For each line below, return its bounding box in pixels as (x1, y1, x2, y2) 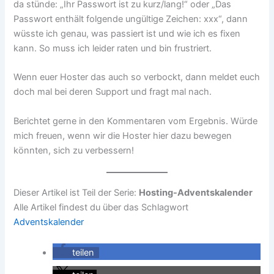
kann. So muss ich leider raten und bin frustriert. (13, 43, 212, 54)
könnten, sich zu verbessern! (13, 144, 135, 156)
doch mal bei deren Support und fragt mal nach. (13, 86, 212, 98)
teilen (72, 247, 95, 259)
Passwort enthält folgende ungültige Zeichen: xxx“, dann (13, 13, 248, 25)
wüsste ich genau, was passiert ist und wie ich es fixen (13, 28, 241, 40)
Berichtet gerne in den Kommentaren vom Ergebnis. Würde (13, 115, 258, 127)
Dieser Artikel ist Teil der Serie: (13, 187, 139, 199)
